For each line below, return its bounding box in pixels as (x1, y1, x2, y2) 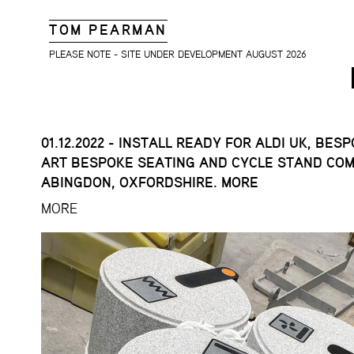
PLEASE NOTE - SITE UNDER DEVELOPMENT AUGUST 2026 (49, 50, 307, 60)
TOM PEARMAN (49, 24, 168, 38)
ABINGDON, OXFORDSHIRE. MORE (41, 175, 258, 190)
